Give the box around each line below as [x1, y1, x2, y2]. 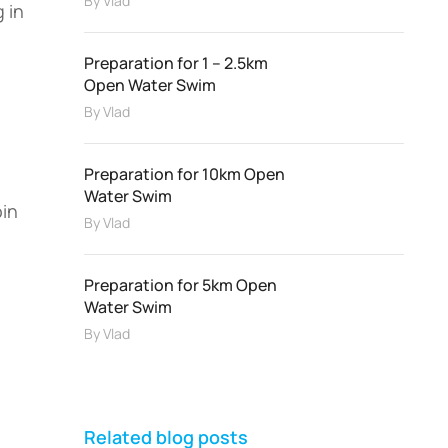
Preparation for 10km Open [84, 163, 285, 185]
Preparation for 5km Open [84, 274, 277, 296]
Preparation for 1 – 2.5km [84, 52, 268, 74]
